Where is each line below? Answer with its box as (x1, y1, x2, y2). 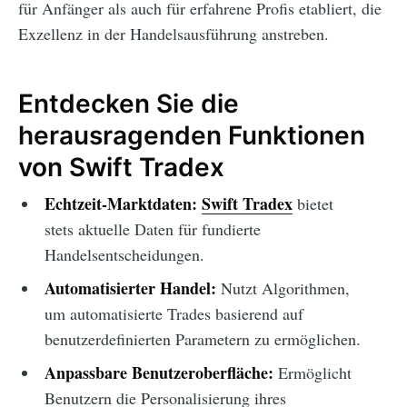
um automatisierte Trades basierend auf (44, 303, 303, 325)
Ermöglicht (273, 362, 352, 384)
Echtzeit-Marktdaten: (44, 192, 197, 216)
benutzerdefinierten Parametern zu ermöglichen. (44, 328, 361, 351)
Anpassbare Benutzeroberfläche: (44, 361, 273, 385)
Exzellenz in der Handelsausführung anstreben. (18, 23, 329, 45)
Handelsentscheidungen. (44, 243, 204, 266)
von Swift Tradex (18, 151, 224, 183)
